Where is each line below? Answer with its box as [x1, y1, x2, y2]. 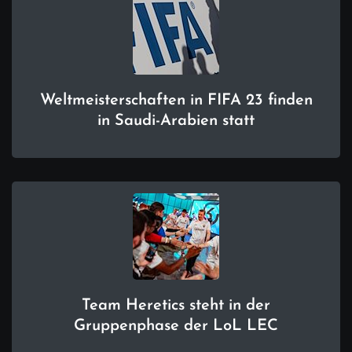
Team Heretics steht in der [82, 298, 270, 314]
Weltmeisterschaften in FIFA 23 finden [39, 93, 313, 109]
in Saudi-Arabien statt [97, 113, 255, 130]
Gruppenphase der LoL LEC [74, 318, 278, 335]
